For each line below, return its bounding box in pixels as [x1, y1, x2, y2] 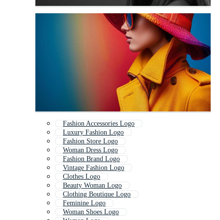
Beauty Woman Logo [63, 182, 122, 190]
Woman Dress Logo [63, 146, 118, 154]
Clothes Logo [63, 173, 100, 181]
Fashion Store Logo [63, 137, 118, 145]
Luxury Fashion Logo [63, 129, 124, 137]
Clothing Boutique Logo [63, 191, 131, 198]
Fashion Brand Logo [63, 155, 120, 163]
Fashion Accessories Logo [63, 120, 135, 128]
